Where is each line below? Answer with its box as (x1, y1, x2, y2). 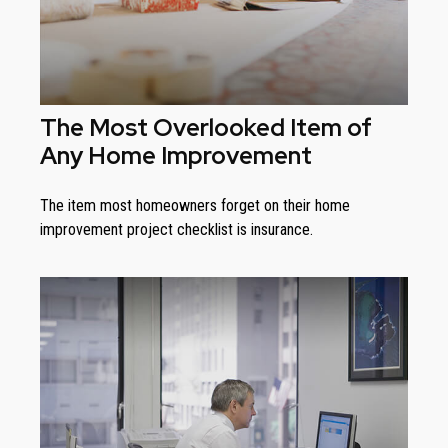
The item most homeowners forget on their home (40, 196, 350, 216)
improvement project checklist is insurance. (40, 220, 313, 240)
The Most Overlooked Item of (40, 112, 372, 144)
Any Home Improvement (40, 140, 312, 172)
